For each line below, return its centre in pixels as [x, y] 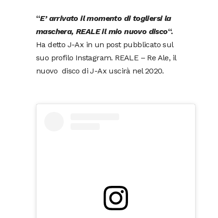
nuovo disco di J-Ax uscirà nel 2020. [100, 71]
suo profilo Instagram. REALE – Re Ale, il [106, 58]
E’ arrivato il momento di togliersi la [106, 18]
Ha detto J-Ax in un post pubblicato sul [105, 45]
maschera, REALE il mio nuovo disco [102, 31]
